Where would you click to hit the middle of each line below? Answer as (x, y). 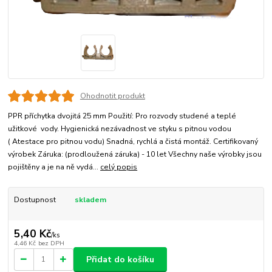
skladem (90, 199)
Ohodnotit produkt (112, 96)
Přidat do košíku (120, 259)
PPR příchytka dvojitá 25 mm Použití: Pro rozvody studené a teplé (122, 116)
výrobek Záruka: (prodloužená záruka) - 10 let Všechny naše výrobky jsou (135, 154)
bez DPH (51, 243)
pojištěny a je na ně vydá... (54, 167)
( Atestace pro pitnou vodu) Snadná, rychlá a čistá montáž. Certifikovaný (133, 141)
